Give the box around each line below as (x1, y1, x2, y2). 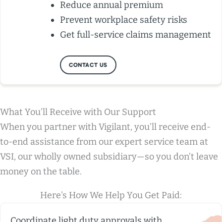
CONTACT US (69, 61, 108, 69)
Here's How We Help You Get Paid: (40, 190, 182, 201)
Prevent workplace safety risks (60, 14, 187, 26)
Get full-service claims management (60, 29, 211, 41)
